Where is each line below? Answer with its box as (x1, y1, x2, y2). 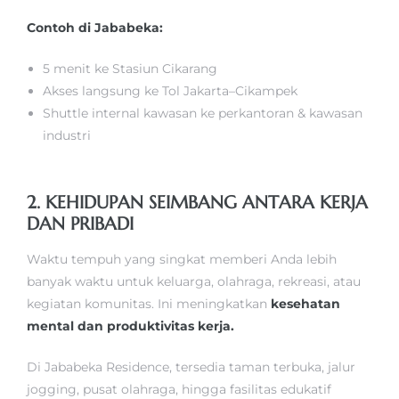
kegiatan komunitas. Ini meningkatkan (27, 296, 271, 313)
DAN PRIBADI (27, 213, 134, 236)
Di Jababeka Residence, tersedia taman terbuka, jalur (27, 359, 355, 376)
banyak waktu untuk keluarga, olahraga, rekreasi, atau (27, 273, 361, 290)
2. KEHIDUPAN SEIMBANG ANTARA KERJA (27, 191, 368, 215)
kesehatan (271, 296, 340, 313)
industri (43, 127, 92, 144)
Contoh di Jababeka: (27, 20, 163, 37)
